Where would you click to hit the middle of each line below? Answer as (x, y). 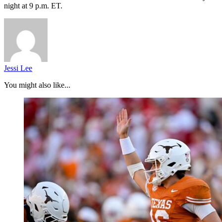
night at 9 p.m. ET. (33, 5)
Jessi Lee (18, 68)
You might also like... (37, 85)
